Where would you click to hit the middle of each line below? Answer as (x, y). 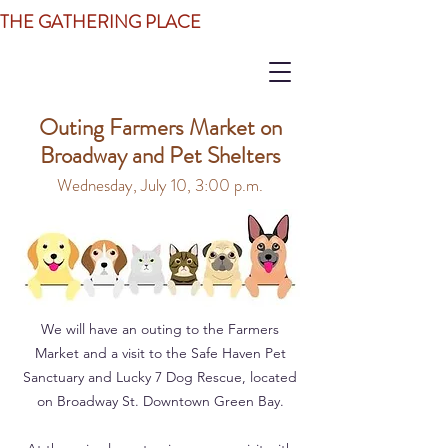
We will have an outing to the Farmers (160, 329)
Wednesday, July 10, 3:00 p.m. (160, 185)
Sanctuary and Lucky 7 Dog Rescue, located (160, 377)
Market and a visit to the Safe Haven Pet (160, 353)
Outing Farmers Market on (160, 127)
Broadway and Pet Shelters (160, 155)
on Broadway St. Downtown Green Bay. (160, 401)
